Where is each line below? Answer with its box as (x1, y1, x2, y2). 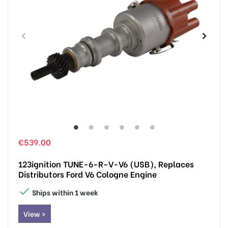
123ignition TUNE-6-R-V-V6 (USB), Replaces (18, 157, 194, 169)
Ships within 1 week (31, 186, 98, 197)
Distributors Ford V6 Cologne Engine (18, 167, 157, 180)
